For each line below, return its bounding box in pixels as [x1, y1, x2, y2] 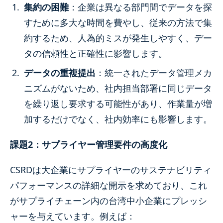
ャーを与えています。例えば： [10, 210, 135, 222]
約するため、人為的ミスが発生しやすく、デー [24, 31, 212, 44]
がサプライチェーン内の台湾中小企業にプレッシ [10, 194, 207, 207]
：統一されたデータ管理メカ [96, 66, 212, 79]
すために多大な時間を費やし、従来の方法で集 [24, 16, 212, 28]
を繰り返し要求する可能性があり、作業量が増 [24, 97, 212, 110]
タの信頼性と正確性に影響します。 [24, 47, 167, 59]
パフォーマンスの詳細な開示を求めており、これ [10, 179, 207, 191]
